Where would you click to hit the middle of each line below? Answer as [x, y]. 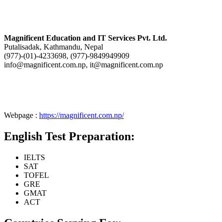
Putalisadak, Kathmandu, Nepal [54, 47]
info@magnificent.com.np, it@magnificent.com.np [83, 65]
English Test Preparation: [69, 137]
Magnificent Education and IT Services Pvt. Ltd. [85, 38]
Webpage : [22, 115]
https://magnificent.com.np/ [82, 115]
